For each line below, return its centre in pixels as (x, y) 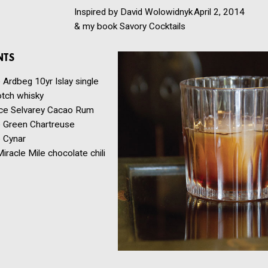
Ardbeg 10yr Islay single (51, 82)
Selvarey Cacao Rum (52, 110)
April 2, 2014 (219, 12)
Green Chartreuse (42, 125)
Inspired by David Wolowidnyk (133, 12)
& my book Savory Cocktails (130, 27)
